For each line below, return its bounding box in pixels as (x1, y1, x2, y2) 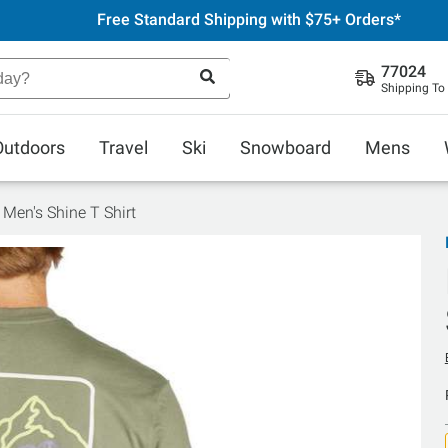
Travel (99, 137, 148, 158)
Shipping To (381, 81, 445, 95)
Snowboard (240, 137, 331, 158)
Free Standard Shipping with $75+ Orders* (96, 10, 401, 29)
